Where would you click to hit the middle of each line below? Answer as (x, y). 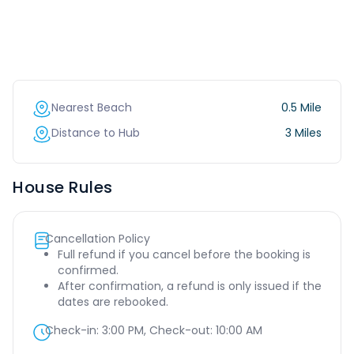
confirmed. (88, 270)
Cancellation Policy (98, 239)
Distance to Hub (96, 133)
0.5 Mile (301, 107)
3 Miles (303, 133)
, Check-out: (180, 330)
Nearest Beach (92, 107)
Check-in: (73, 330)
